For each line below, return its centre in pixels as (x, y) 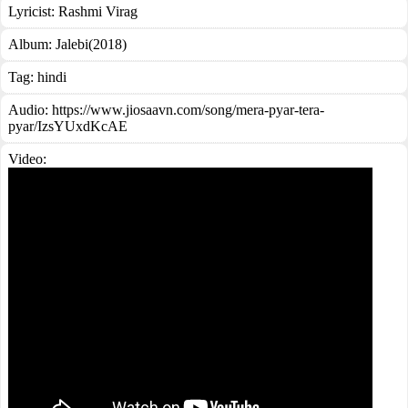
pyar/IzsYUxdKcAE (68, 126)
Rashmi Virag (98, 11)
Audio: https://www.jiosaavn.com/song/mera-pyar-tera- (166, 110)
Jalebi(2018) (91, 44)
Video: (27, 159)
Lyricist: (33, 11)
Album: (32, 44)
